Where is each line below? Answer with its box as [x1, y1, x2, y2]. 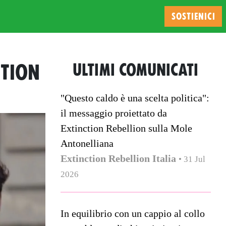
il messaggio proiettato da [60, 107, 167, 119]
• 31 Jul [178, 154, 205, 164]
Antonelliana [60, 138, 114, 149]
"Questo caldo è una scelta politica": [60, 92, 209, 103]
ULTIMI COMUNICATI [73, 61, 199, 80]
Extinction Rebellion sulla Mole [60, 123, 192, 134]
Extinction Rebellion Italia [60, 153, 176, 164]
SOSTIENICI [171, 11, 215, 22]
